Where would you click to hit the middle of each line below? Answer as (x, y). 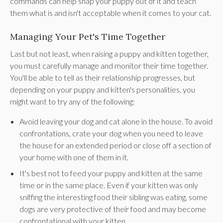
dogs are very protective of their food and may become (113, 209)
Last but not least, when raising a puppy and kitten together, (109, 54)
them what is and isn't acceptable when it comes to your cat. (111, 13)
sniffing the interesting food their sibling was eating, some (114, 197)
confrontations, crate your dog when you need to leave (111, 133)
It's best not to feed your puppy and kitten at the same (111, 173)
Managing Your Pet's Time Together (88, 37)
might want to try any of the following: (72, 102)
